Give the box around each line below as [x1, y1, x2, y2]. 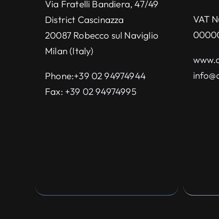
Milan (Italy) [45, 44, 94, 57]
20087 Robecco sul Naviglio [45, 29, 158, 41]
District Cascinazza [45, 13, 124, 25]
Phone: [45, 69, 74, 82]
